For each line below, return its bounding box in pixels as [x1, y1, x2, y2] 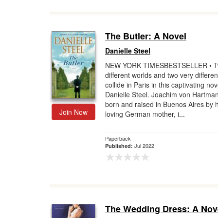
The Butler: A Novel [105, 30, 186, 42]
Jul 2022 [134, 142, 154, 149]
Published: [105, 142, 134, 149]
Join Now [59, 107, 88, 117]
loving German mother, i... [105, 109, 185, 119]
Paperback [105, 134, 131, 142]
